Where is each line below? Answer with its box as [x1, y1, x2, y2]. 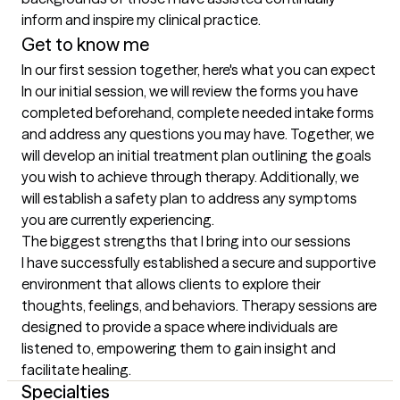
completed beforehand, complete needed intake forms [21, 104, 374, 121]
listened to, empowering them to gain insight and [21, 339, 336, 357]
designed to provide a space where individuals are [21, 318, 337, 336]
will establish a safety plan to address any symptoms [21, 189, 357, 207]
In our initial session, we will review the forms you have [21, 82, 358, 100]
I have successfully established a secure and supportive [21, 254, 376, 271]
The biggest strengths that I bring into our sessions [21, 232, 351, 250]
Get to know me [21, 33, 149, 55]
